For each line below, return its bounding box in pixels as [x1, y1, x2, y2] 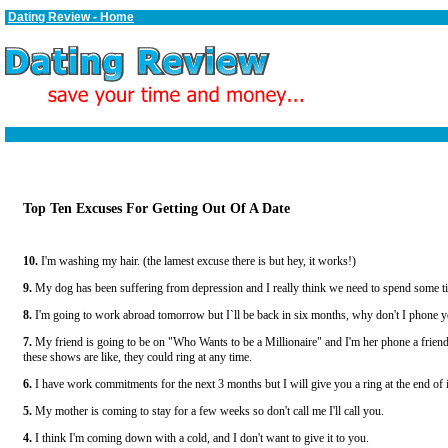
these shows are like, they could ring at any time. [22, 350, 252, 364]
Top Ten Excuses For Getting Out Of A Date [22, 200, 290, 216]
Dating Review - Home [8, 10, 134, 24]
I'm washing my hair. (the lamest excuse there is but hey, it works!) [37, 254, 356, 268]
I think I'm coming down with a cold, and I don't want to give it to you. [31, 431, 369, 445]
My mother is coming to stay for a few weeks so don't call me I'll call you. [31, 404, 384, 418]
